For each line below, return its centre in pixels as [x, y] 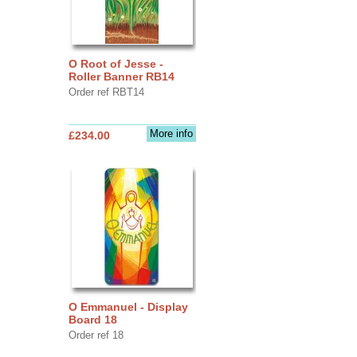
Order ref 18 [96, 335]
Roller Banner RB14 [121, 76]
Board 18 [92, 319]
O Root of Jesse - [116, 63]
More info [171, 133]
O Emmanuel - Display [128, 306]
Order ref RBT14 [106, 92]
